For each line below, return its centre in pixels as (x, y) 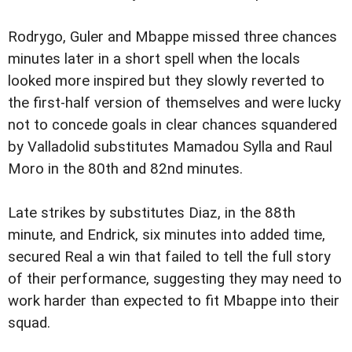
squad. (29, 323)
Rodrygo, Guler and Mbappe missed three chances (172, 37)
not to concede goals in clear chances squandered (172, 125)
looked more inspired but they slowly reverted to (166, 81)
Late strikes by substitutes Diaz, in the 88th (152, 213)
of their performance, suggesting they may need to (175, 279)
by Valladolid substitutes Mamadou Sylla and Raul (170, 147)
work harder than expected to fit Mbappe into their (174, 301)
